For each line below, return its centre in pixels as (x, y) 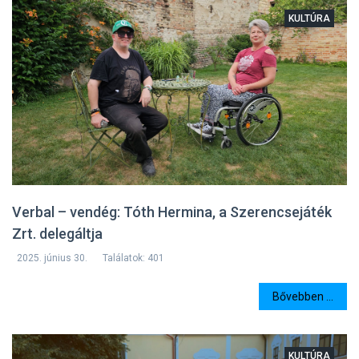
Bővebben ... (303, 296)
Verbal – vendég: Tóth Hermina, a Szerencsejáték (172, 212)
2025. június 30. (52, 258)
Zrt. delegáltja (57, 234)
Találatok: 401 (133, 258)
